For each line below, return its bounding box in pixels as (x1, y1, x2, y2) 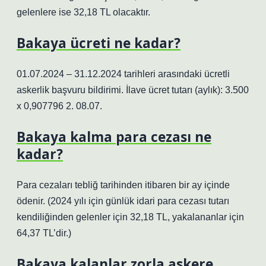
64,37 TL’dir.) (17, 228, 71, 238)
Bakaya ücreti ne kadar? (17, 34, 180, 52)
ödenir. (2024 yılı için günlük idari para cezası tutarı (17, 196, 229, 206)
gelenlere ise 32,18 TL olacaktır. (17, 7, 150, 17)
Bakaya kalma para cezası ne (17, 128, 211, 146)
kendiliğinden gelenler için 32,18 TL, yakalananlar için (17, 212, 244, 222)
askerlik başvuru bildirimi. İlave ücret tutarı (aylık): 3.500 (17, 85, 249, 95)
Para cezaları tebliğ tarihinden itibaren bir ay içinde (17, 180, 230, 190)
